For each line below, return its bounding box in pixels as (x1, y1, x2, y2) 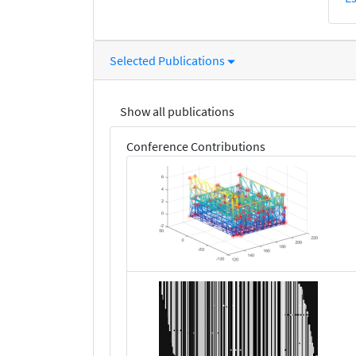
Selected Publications (110, 52, 227, 69)
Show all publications (120, 103, 234, 120)
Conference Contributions (126, 138, 265, 155)
